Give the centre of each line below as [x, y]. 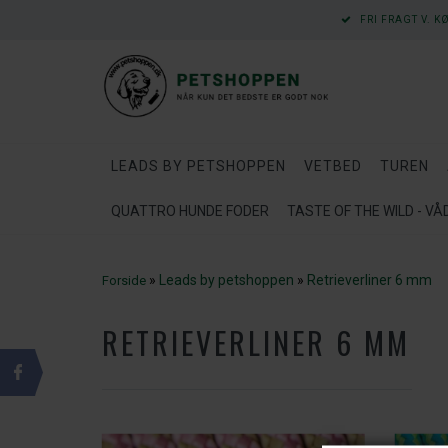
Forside [124, 280]
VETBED [333, 166]
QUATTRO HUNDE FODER [190, 211]
